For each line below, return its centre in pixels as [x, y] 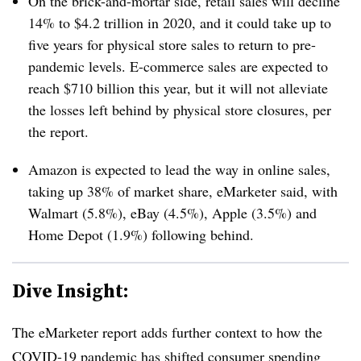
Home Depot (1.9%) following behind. [141, 234]
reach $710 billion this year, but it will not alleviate [178, 88]
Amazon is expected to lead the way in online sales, [179, 169]
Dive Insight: [71, 290]
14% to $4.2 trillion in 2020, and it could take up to [180, 23]
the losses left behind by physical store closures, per [180, 110]
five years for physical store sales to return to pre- [172, 44]
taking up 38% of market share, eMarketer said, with [183, 191]
